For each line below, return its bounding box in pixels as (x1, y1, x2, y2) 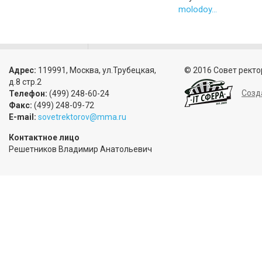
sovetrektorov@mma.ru (38, 112, 126, 122)
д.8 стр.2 (9, 77, 42, 87)
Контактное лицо (9, 133, 80, 142)
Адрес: (9, 65, 36, 75)
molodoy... (178, 4, 217, 15)
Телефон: (9, 89, 47, 98)
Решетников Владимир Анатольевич (9, 144, 152, 154)
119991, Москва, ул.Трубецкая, (36, 65, 156, 75)
